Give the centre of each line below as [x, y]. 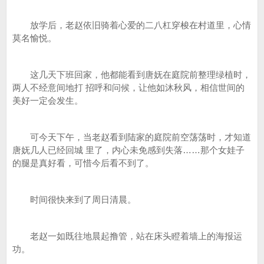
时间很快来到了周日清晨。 [74, 199]
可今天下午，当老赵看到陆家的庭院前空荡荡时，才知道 [132, 137]
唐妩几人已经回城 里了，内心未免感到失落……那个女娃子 [128, 150]
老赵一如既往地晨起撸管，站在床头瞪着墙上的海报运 [127, 236]
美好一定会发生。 [48, 100]
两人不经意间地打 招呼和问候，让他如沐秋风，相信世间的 [128, 88]
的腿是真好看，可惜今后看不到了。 [83, 163]
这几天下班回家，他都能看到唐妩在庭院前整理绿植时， [132, 75]
